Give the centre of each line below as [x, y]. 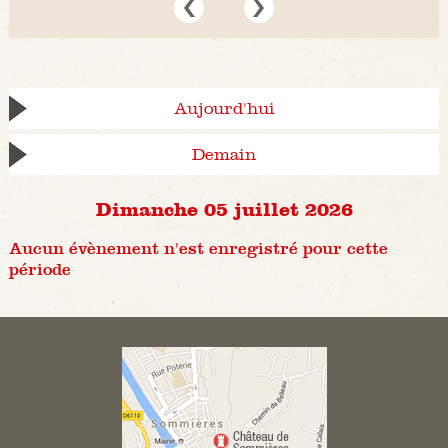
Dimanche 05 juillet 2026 [224, 208]
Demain [224, 155]
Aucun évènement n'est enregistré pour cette [198, 249]
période [39, 270]
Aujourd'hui [224, 109]
